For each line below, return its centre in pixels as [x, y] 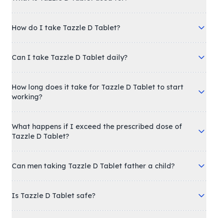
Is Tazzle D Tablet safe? [54, 196]
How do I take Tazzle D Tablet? [66, 28]
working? [27, 97]
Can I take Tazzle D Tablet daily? [70, 57]
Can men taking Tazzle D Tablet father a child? [93, 166]
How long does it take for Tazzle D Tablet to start [98, 87]
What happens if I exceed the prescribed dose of [97, 127]
